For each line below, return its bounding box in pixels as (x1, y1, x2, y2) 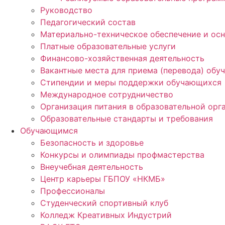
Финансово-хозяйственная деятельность (40, 53, 204, 63)
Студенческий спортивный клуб (40, 197, 168, 208)
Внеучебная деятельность (40, 161, 143, 172)
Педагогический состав (40, 17, 136, 27)
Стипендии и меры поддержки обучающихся (40, 77, 221, 87)
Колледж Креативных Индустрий (40, 209, 172, 220)
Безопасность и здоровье (40, 137, 144, 148)
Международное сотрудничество (40, 89, 173, 99)
